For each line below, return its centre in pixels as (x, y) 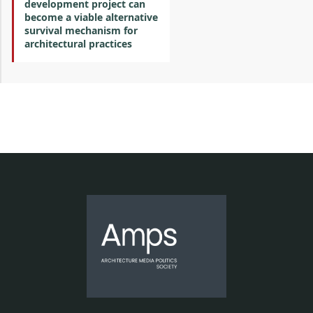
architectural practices (78, 44)
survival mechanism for (81, 30)
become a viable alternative (91, 17)
